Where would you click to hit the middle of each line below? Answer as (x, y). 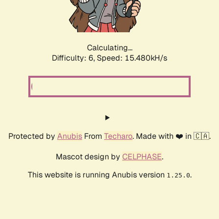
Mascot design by (89, 157)
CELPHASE (142, 157)
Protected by (33, 136)
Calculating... (109, 48)
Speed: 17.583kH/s (132, 58)
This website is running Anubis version (97, 175)
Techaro (118, 136)
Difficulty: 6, (74, 58)
